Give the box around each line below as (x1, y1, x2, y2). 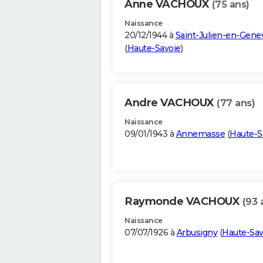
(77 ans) (217, 97, 255, 109)
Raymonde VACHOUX (124, 195, 242, 208)
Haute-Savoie (127, 43, 181, 54)
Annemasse (176, 129, 225, 140)
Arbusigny (176, 227, 217, 238)
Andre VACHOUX (124, 96, 217, 110)
